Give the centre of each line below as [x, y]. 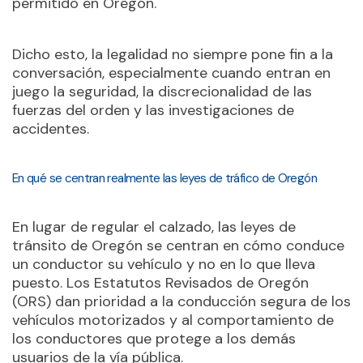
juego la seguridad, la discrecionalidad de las [162, 92]
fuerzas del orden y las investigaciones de [153, 110]
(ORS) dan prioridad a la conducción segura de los [181, 301]
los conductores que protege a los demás [154, 339]
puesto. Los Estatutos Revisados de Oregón [160, 283]
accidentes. [51, 129]
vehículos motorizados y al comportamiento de [173, 320]
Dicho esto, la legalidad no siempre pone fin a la [173, 54]
